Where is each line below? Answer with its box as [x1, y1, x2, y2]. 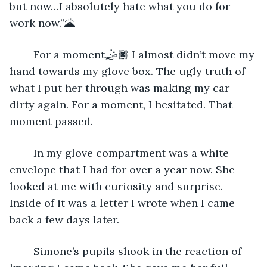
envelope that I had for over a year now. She [10, 162, 238, 176]
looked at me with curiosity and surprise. [10, 179, 226, 193]
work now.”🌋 [10, 15, 75, 30]
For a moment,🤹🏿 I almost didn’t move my [21, 47, 33, 61]
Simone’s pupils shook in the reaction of [21, 244, 33, 258]
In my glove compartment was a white [21, 145, 33, 160]
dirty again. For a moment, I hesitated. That [10, 97, 235, 111]
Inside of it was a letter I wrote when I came [10, 195, 238, 210]
